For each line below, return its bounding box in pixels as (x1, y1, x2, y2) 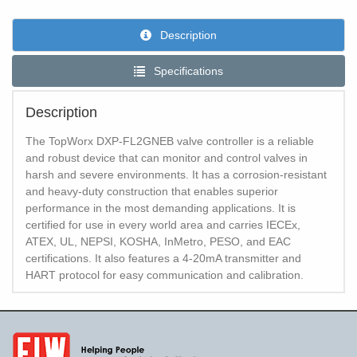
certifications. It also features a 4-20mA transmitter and (25, 252, 301, 265)
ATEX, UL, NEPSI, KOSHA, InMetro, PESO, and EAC (25, 235, 291, 249)
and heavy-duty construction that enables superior (25, 185, 278, 198)
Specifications (151, 65, 223, 78)
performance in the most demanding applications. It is (25, 202, 296, 215)
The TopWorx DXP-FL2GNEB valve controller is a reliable (25, 135, 314, 148)
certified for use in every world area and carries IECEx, (25, 218, 300, 232)
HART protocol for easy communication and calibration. (25, 269, 304, 282)
